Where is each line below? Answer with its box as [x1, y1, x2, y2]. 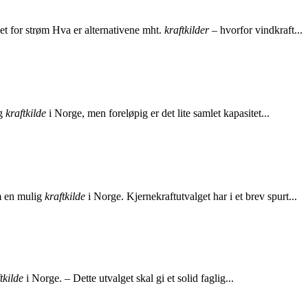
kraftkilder [164, 24, 209, 36]
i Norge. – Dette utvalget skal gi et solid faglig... [23, 272, 234, 284]
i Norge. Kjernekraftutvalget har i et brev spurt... [85, 190, 297, 202]
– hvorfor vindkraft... [209, 24, 302, 36]
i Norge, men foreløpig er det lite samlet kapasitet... [46, 107, 269, 120]
